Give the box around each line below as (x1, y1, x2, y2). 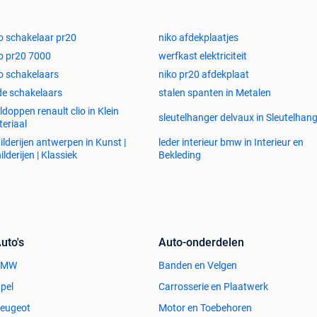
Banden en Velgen (158, 260, 237, 272)
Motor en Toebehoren (158, 302, 252, 314)
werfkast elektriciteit (158, 50, 247, 62)
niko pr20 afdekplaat (158, 69, 249, 81)
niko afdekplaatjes (158, 32, 238, 44)
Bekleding (158, 149, 201, 161)
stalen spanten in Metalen (158, 87, 271, 99)
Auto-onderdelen (158, 236, 244, 250)
